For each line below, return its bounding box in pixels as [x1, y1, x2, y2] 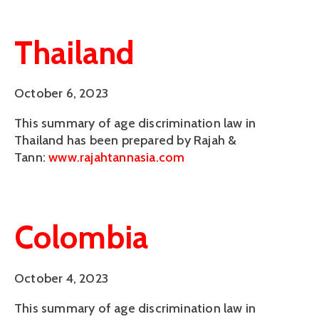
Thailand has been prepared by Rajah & [14, 132, 237, 148]
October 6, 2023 [14, 85, 108, 101]
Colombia [14, 218, 148, 256]
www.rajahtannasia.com [48, 150, 185, 165]
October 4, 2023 [14, 270, 108, 286]
